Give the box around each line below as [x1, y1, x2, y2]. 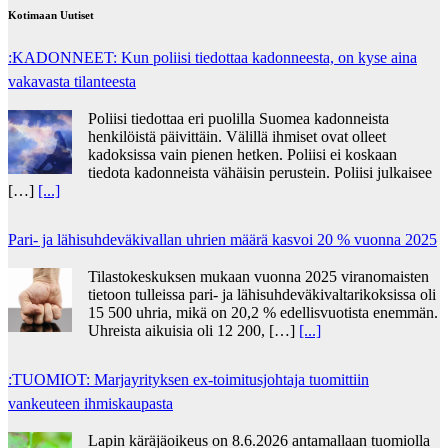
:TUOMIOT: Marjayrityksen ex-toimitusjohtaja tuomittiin [8, 370, 369, 388]
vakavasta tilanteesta [8, 72, 136, 90]
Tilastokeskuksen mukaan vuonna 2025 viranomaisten [88, 267, 429, 285]
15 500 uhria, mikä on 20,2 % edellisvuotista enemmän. [88, 303, 438, 321]
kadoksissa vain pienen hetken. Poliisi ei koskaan [88, 145, 397, 163]
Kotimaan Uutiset [8, 8, 94, 21]
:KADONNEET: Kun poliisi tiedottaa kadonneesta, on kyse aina [8, 48, 417, 66]
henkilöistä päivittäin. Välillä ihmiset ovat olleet [88, 127, 386, 145]
